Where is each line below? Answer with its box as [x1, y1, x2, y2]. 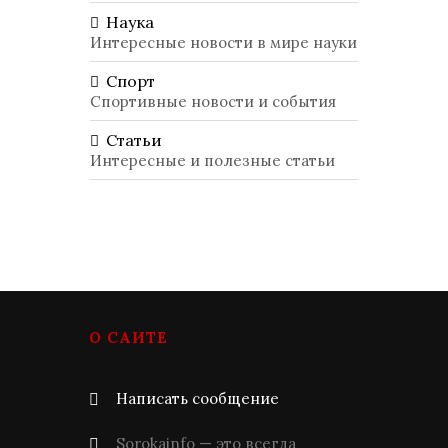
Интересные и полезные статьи [90, 151, 335, 170]
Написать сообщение [116, 389, 279, 408]
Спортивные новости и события [90, 92, 336, 111]
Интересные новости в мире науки [90, 33, 357, 52]
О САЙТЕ [89, 328, 168, 347]
